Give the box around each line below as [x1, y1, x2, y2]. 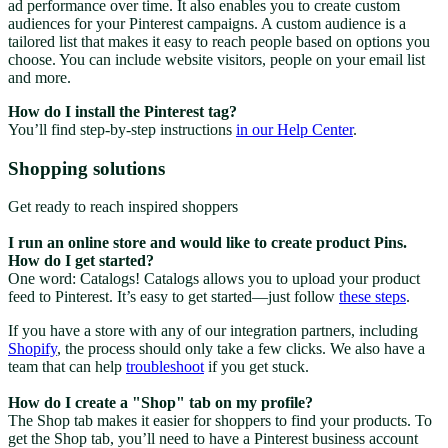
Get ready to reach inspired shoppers [8, 198, 238, 216]
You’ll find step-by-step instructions [8, 120, 236, 138]
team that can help [8, 358, 126, 376]
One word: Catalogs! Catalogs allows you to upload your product [8, 270, 420, 288]
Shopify [8, 340, 57, 358]
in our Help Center [236, 120, 353, 138]
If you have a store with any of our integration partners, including [8, 322, 418, 340]
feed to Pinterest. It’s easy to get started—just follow [8, 288, 339, 306]
